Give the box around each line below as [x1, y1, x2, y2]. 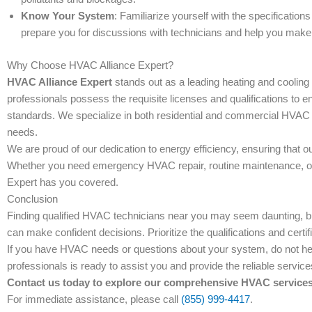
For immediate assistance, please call [7, 292, 181, 305]
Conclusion [7, 192, 58, 205]
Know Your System [21, 10, 114, 22]
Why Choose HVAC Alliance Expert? [7, 58, 173, 71]
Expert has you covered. [7, 175, 118, 188]
